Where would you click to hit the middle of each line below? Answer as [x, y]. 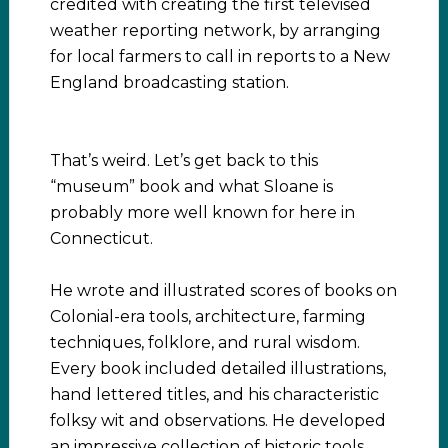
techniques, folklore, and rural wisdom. [204, 342]
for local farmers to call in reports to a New [219, 56]
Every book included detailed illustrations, [217, 368]
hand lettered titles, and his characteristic [214, 394]
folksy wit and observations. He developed [217, 420]
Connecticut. [101, 238]
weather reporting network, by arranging [215, 30]
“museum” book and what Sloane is [191, 186]
